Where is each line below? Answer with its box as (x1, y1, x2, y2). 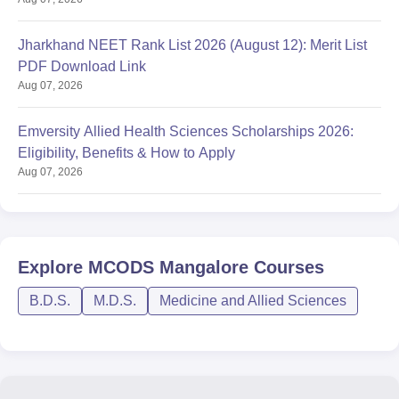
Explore (18, 257, 88, 278)
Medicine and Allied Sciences (159, 293, 346, 309)
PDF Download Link (18, 59, 146, 75)
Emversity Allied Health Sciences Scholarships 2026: (18, 124, 354, 140)
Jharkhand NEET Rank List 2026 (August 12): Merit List (18, 37, 367, 53)
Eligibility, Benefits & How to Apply (18, 145, 235, 161)
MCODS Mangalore (88, 257, 248, 278)
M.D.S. (94, 293, 136, 309)
